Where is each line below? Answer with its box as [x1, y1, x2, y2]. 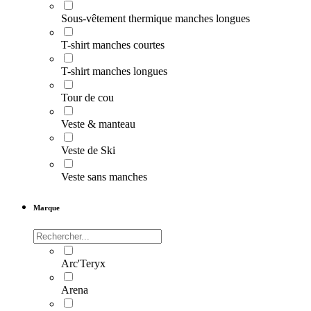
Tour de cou [61, 92, 114, 104]
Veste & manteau [61, 118, 135, 131]
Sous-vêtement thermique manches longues [61, 12, 250, 25]
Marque [33, 203, 60, 212]
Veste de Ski [61, 144, 115, 157]
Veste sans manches [61, 171, 147, 183]
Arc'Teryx [61, 258, 106, 270]
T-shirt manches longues [61, 65, 167, 78]
